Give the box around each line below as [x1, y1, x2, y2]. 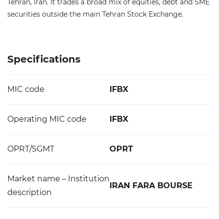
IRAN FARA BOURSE [109, 181, 193, 190]
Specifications [7, 53, 81, 65]
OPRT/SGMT [7, 144, 54, 153]
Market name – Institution [7, 174, 109, 183]
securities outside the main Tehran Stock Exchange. [7, 10, 183, 19]
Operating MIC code [7, 114, 87, 124]
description [7, 188, 52, 197]
